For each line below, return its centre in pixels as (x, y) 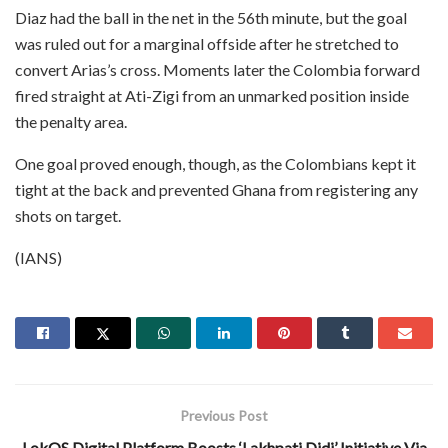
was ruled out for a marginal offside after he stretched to (207, 43)
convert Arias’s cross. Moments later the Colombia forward (217, 69)
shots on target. (68, 215)
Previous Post (224, 415)
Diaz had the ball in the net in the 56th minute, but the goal (211, 17)
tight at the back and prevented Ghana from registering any (216, 189)
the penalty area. (71, 121)
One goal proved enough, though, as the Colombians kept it (215, 163)
